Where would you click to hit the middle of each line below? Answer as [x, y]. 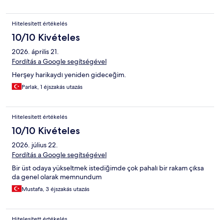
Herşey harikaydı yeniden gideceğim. [69, 75]
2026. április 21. [35, 52]
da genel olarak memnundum [57, 177]
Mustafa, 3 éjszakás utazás [55, 189]
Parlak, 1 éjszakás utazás [52, 87]
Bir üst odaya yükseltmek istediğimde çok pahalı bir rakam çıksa [108, 168]
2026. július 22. [35, 145]
